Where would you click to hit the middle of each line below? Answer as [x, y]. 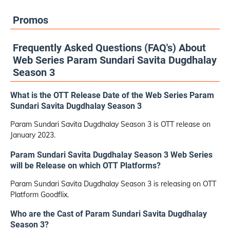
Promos [31, 20]
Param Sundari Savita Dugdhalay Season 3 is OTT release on [110, 124]
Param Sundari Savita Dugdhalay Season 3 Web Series [111, 155]
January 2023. [33, 135]
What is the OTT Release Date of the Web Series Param [112, 95]
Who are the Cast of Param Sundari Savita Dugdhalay [109, 214]
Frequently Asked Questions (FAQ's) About [109, 48]
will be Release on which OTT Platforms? [85, 165]
